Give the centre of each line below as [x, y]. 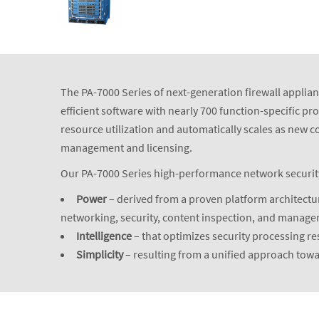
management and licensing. [127, 148]
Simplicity [100, 255]
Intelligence [104, 236]
